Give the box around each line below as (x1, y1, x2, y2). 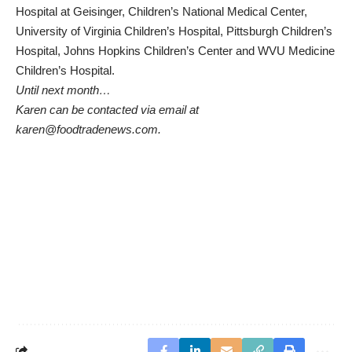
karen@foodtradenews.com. (16, 123, 161, 136)
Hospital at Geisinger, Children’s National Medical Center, (16, 5, 307, 18)
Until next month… (16, 83, 111, 97)
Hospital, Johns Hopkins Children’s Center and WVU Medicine (16, 44, 335, 57)
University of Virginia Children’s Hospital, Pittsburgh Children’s (16, 24, 332, 38)
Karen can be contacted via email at (16, 103, 199, 116)
